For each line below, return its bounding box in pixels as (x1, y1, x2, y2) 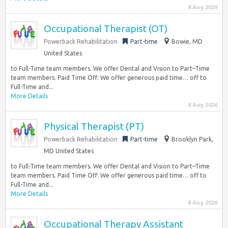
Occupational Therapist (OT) (44, 23, 167, 34)
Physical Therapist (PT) (44, 121, 144, 132)
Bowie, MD (172, 38, 203, 45)
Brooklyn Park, (172, 136, 213, 142)
